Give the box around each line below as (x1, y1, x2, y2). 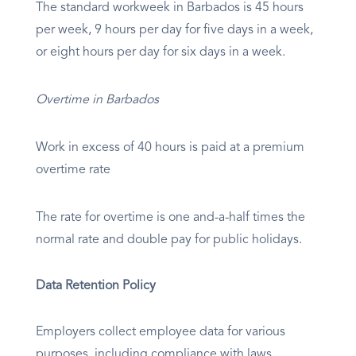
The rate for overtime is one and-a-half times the (36, 211, 305, 225)
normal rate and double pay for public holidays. (36, 234, 302, 247)
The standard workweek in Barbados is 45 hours (36, 2, 304, 15)
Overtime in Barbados (36, 94, 159, 107)
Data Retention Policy (36, 280, 156, 293)
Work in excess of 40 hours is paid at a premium (36, 141, 304, 155)
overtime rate (36, 164, 110, 177)
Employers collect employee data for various (36, 326, 285, 339)
